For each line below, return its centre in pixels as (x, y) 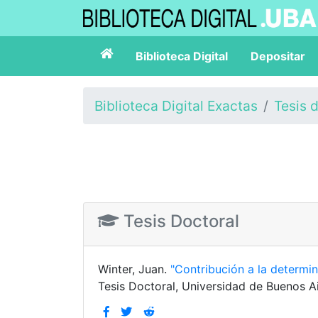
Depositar (278, 56)
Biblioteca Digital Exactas (176, 106)
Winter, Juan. (134, 269)
